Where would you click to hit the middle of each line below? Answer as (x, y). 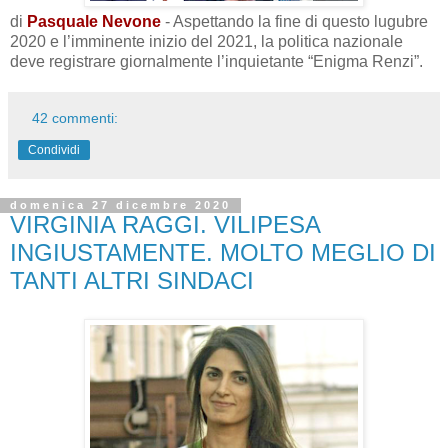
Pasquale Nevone (94, 22)
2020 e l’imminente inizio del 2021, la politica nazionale (206, 42)
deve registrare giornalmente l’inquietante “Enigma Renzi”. (216, 62)
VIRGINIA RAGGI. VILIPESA (165, 225)
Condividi (54, 150)
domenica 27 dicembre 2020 (120, 205)
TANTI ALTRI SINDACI (132, 281)
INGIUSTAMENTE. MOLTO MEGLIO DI (223, 253)
